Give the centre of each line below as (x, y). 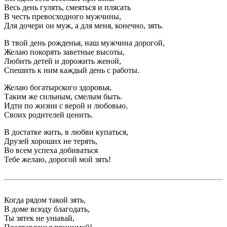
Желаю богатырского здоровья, (58, 87)
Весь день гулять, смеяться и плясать (67, 7)
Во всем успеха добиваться (51, 150)
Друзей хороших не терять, (51, 141)
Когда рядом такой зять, (45, 200)
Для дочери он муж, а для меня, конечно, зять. (84, 26)
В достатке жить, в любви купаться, (66, 132)
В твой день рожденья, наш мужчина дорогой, (84, 43)
